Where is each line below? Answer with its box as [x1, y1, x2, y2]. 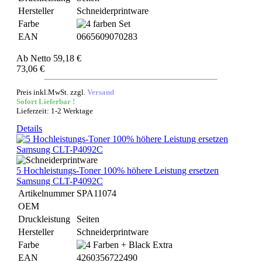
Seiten [77, 214, 99, 224]
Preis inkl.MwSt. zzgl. [16, 88, 87, 96]
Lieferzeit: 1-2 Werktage [16, 106, 93, 115]
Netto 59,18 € [30, 53, 81, 63]
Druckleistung [18, 214, 70, 224]
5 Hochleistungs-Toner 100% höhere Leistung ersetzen [16, 166, 219, 175]
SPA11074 [77, 188, 116, 198]
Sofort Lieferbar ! [16, 97, 75, 106]
